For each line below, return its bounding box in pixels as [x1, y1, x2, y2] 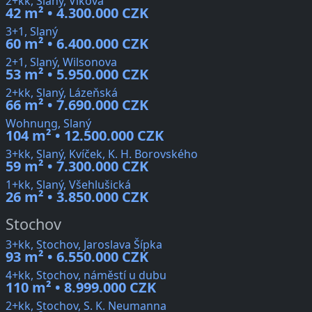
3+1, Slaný [6, 24, 58, 40]
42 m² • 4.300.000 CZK [6, 3, 148, 23]
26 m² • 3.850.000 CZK [6, 187, 148, 207]
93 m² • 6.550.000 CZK [6, 247, 148, 267]
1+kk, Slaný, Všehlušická [6, 177, 131, 193]
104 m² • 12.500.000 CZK [6, 126, 164, 146]
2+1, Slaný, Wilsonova [6, 54, 117, 70]
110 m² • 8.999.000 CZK [6, 278, 156, 297]
